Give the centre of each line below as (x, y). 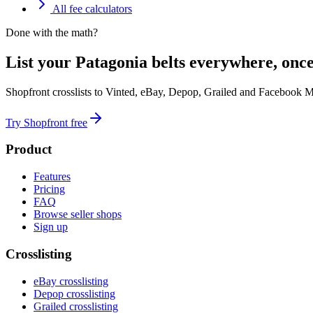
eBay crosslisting (71, 281)
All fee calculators (91, 8)
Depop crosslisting (74, 293)
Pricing (49, 189)
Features (52, 177)
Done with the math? (52, 32)
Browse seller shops (78, 214)
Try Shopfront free (46, 122)
